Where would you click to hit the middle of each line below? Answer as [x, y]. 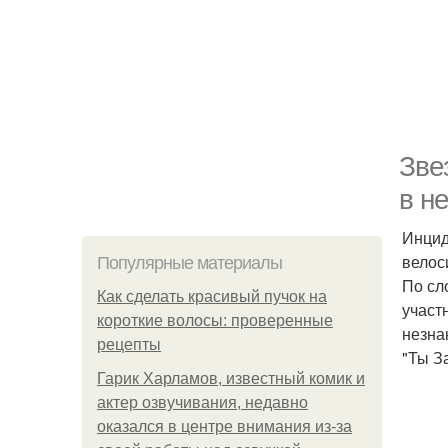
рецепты [129, 344]
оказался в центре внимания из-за [224, 426]
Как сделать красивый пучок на [212, 296]
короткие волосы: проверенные [215, 320]
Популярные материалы [189, 263]
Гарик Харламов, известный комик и [231, 378]
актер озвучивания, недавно [202, 402]
